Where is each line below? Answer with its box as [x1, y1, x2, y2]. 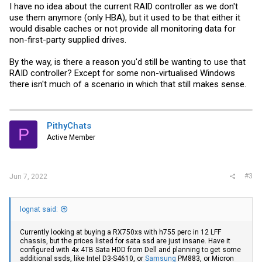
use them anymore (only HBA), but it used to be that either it [9, 12, 240, 23]
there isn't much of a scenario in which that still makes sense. [9, 79, 246, 89]
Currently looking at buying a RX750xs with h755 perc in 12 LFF [20, 227, 221, 236]
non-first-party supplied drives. [9, 35, 126, 45]
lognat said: [20, 205, 58, 213]
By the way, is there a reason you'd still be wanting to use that [9, 57, 246, 67]
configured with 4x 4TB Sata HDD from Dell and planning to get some [20, 245, 241, 254]
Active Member [47, 133, 95, 142]
